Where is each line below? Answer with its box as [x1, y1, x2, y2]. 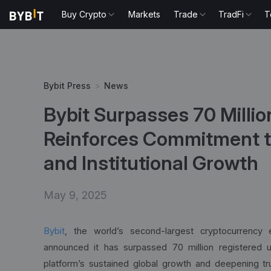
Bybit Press [44, 80, 91, 91]
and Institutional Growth [44, 151, 258, 175]
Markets [128, 9, 161, 19]
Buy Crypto [62, 9, 107, 19]
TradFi [218, 9, 244, 19]
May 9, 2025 [44, 189, 107, 201]
